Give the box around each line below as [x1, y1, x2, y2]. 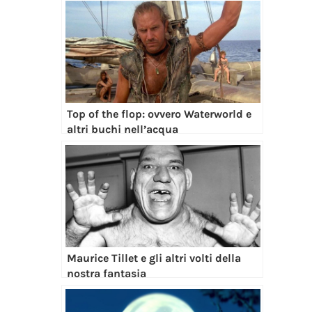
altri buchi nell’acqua [66, 122, 178, 136]
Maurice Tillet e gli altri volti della [66, 251, 241, 265]
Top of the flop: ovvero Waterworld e [66, 107, 251, 120]
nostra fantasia [66, 266, 146, 280]
